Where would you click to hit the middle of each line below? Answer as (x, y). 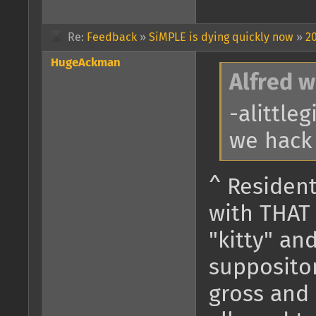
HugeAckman (86, 63)
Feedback (112, 37)
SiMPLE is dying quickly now (221, 37)
